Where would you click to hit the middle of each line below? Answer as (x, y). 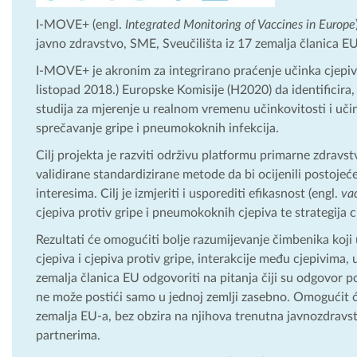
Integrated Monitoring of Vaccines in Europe (240, 24)
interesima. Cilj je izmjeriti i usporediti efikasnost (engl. (188, 193)
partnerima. (68, 335)
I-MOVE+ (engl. (80, 24)
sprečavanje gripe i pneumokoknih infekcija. (157, 128)
